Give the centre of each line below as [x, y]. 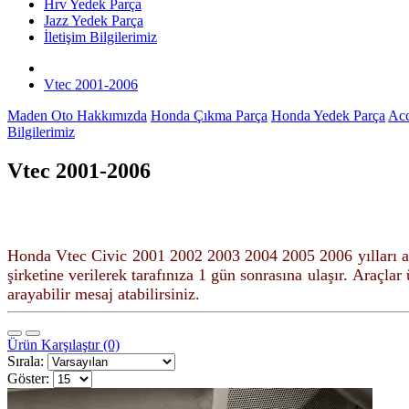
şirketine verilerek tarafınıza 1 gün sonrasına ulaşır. [178, 274]
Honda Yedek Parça [328, 115]
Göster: [28, 378]
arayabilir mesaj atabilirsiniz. [106, 294]
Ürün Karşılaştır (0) [63, 344]
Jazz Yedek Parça [94, 21]
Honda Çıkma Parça [209, 115]
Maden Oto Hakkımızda [77, 115]
